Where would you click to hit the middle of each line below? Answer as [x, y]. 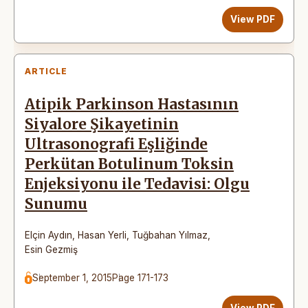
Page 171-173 [141, 277]
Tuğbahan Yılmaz [170, 235]
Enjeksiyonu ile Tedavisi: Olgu [137, 184]
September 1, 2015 [73, 277]
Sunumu [56, 204]
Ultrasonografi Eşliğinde [116, 144]
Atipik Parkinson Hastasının [132, 104]
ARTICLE [46, 71]
